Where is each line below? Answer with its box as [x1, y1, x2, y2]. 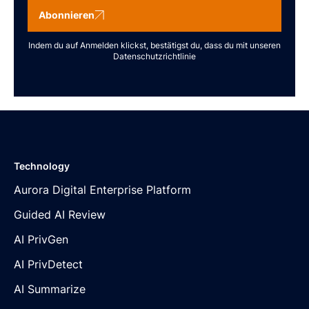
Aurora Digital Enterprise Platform [14, 182, 191, 197]
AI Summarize [14, 281, 86, 296]
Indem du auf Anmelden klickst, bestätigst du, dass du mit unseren [28, 39, 281, 50]
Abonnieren [39, 9, 94, 21]
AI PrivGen [14, 232, 68, 246]
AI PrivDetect [14, 257, 83, 271]
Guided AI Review [14, 207, 106, 221]
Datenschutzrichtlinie [113, 50, 196, 61]
